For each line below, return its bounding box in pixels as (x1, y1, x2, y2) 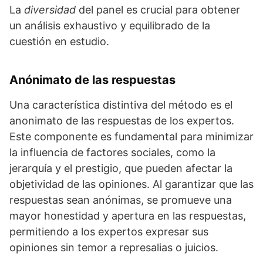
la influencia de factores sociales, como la (9, 146, 215, 159)
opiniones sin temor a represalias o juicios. (9, 241, 218, 254)
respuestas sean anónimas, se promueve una (9, 194, 232, 206)
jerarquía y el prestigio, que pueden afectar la (9, 162, 232, 174)
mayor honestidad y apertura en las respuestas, (9, 210, 246, 222)
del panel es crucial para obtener (76, 4, 240, 16)
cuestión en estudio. (9, 35, 109, 48)
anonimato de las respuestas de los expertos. (9, 114, 234, 127)
